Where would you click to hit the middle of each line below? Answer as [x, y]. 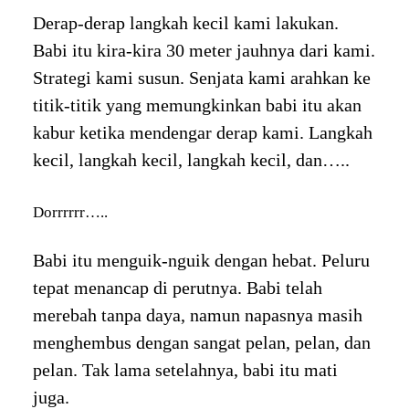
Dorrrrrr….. [70, 212]
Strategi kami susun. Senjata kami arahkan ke [201, 77]
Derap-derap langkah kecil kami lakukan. [185, 22]
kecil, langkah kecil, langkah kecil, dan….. [191, 159]
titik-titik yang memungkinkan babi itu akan [197, 105]
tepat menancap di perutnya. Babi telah [177, 288]
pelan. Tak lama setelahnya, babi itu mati [185, 370]
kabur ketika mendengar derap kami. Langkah [202, 132]
